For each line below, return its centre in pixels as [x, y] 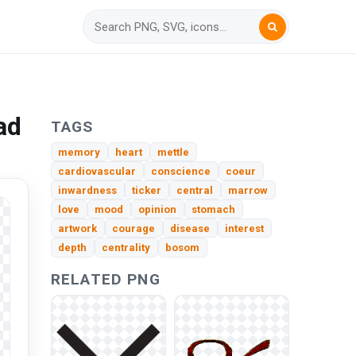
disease [190, 228]
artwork [78, 228]
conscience [181, 171]
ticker [147, 190]
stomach [214, 209]
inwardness [88, 190]
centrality [126, 248]
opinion [158, 209]
